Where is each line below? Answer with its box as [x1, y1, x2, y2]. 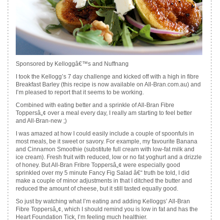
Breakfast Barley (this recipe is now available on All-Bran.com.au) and [15, 81, 201, 88]
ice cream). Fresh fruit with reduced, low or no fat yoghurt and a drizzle [15, 154, 202, 161]
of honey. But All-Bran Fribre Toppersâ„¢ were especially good [15, 162, 180, 168]
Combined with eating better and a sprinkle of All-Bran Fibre [15, 102, 174, 109]
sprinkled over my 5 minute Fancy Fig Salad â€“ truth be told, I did [15, 169, 190, 176]
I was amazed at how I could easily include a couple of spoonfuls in [15, 130, 194, 137]
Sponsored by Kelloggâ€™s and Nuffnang [15, 60, 129, 67]
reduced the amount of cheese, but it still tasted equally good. [15, 185, 178, 192]
